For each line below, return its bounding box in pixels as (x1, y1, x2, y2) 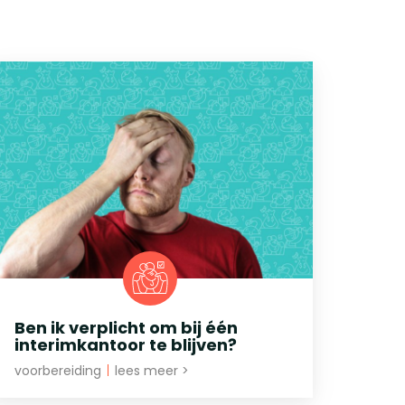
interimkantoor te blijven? (14, 333, 237, 356)
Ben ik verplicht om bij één (14, 316, 238, 339)
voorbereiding (14, 361, 105, 380)
